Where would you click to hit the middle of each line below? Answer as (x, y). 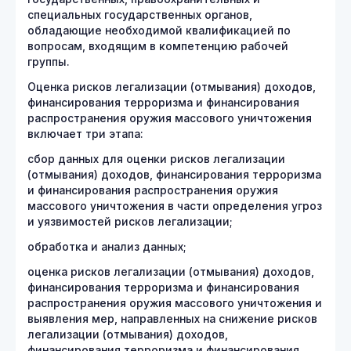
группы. (49, 62)
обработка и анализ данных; (107, 247)
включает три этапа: (85, 134)
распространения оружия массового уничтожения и (175, 303)
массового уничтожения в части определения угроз (175, 206)
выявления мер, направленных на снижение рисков (172, 319)
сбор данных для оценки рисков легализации (156, 159)
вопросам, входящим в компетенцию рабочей (158, 46)
